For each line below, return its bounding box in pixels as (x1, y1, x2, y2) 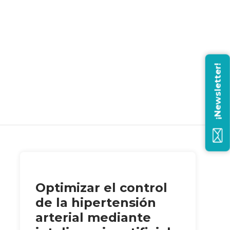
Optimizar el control (35, 180, 167, 195)
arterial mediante (35, 209, 151, 225)
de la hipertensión (35, 195, 156, 210)
